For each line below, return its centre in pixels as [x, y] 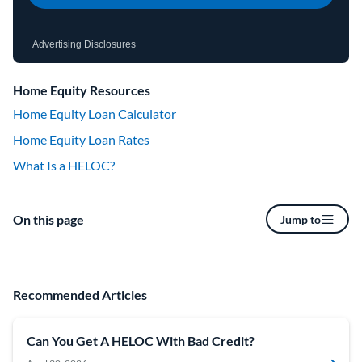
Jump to [301, 219]
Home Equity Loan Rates [81, 139]
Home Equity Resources [82, 90]
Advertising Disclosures [84, 44]
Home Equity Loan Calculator [95, 114]
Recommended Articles [80, 295]
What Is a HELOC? [64, 165]
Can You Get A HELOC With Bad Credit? [141, 341]
